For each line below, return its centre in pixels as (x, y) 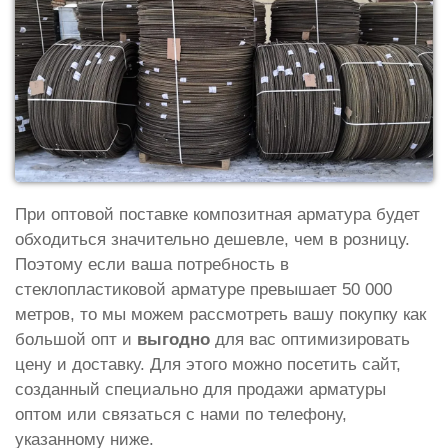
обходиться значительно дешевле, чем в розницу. (212, 239)
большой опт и (76, 339)
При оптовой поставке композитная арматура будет (217, 214)
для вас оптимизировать (310, 339)
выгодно (173, 339)
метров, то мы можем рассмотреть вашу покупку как (220, 314)
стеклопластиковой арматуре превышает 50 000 (203, 289)
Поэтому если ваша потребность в (152, 264)
